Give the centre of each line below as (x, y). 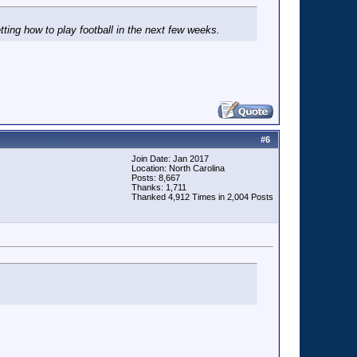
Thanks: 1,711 (159, 187)
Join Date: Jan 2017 (170, 159)
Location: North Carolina (178, 168)
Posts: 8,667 (156, 178)
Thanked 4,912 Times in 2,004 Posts (202, 197)
